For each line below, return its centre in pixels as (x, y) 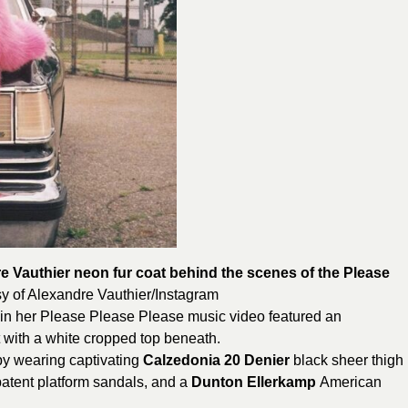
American (351, 382)
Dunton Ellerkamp (255, 382)
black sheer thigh (347, 360)
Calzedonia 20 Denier (216, 360)
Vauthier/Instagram (156, 294)
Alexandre (61, 294)
